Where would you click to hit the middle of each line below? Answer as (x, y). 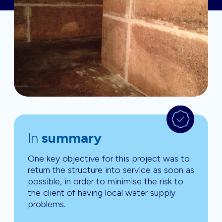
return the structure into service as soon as (111, 170)
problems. (47, 204)
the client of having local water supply (102, 193)
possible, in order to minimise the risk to (106, 182)
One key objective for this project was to (109, 159)
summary (71, 138)
